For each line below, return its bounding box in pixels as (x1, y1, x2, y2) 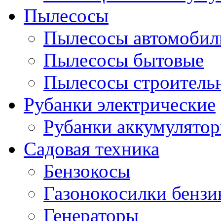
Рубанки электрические (24, 94, 216, 115)
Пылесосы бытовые (43, 49, 204, 71)
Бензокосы (43, 160, 130, 182)
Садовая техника (24, 138, 159, 159)
